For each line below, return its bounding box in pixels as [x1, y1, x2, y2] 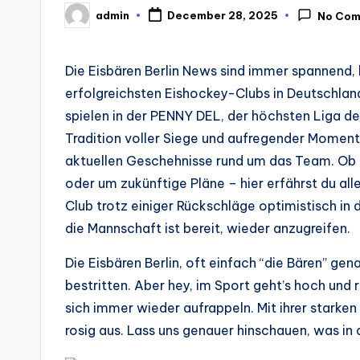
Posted [64, 13, 105, 27]
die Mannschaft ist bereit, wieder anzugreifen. [65, 220, 350, 236]
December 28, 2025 [166, 9, 278, 22]
